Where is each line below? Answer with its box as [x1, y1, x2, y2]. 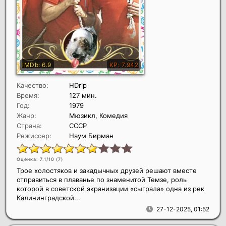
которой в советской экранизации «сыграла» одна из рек [17, 184, 204, 193]
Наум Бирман [69, 131, 114, 140]
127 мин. [69, 91, 97, 99]
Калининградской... [17, 193, 80, 202]
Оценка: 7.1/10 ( [17, 156, 58, 162]
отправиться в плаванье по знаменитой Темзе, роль [17, 175, 187, 184]
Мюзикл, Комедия [69, 111, 128, 120]
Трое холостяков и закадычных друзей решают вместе [17, 166, 197, 175]
